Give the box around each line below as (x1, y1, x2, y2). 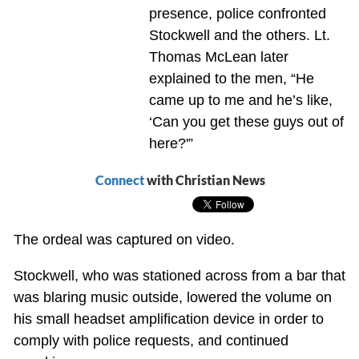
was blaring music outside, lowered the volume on (13, 289, 332, 306)
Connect (95, 172, 144, 188)
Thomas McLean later (148, 49, 288, 66)
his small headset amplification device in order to (13, 311, 324, 328)
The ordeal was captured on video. (13, 232, 235, 248)
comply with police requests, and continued (13, 333, 288, 349)
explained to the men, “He (148, 71, 314, 87)
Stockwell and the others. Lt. (148, 27, 330, 44)
